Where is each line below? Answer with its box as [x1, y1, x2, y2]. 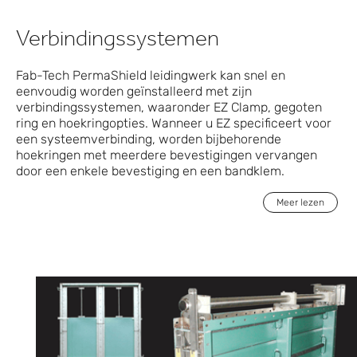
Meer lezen [277, 197, 324, 209]
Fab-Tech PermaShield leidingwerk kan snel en [16, 68, 285, 84]
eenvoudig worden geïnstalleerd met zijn [16, 84, 252, 100]
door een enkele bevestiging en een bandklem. [16, 163, 284, 179]
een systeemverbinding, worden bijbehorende [16, 131, 281, 147]
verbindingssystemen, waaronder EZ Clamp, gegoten [16, 100, 322, 116]
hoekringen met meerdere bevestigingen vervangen [16, 147, 317, 163]
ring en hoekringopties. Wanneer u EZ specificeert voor [16, 116, 331, 131]
